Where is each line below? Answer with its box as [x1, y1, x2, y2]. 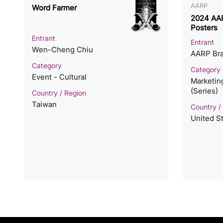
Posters [190, 23, 218, 33]
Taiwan [31, 99, 57, 109]
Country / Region [31, 88, 86, 97]
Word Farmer [31, 3, 77, 13]
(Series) [190, 86, 218, 96]
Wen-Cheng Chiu [31, 44, 93, 54]
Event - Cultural [31, 72, 87, 82]
